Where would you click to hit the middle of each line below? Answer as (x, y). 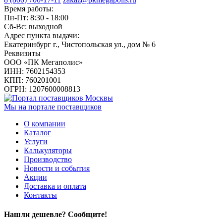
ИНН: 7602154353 (35, 71)
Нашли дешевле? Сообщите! (55, 215)
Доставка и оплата (55, 186)
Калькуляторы (48, 151)
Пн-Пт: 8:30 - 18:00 (36, 18)
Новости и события (57, 168)
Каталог (37, 133)
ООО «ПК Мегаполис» (43, 62)
